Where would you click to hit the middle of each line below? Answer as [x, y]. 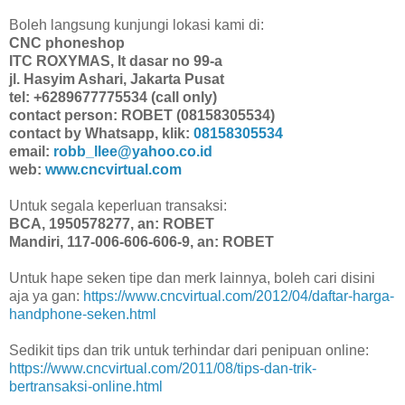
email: [31, 152]
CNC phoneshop [67, 43]
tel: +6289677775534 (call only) [113, 98]
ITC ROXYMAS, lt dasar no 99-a [116, 61]
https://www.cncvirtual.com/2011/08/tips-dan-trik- [163, 369]
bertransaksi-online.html [86, 387]
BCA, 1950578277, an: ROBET [112, 224]
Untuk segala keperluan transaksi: [118, 206]
